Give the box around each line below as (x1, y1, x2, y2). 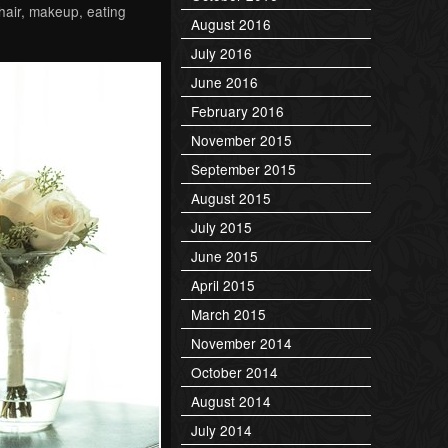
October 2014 (191, 361, 278, 382)
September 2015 (191, 158, 296, 179)
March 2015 (191, 303, 266, 324)
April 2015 (191, 274, 255, 295)
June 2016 (191, 71, 258, 92)
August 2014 (191, 390, 271, 411)
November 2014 (191, 332, 292, 353)
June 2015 (191, 245, 258, 266)
